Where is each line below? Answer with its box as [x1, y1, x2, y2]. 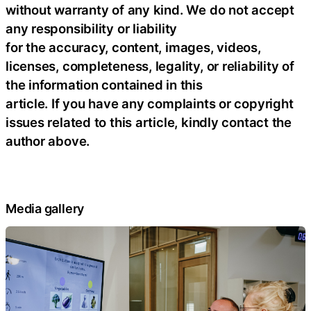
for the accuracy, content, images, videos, [6, 40, 261, 56]
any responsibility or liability [6, 21, 178, 37]
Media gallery [6, 201, 85, 216]
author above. [6, 133, 90, 149]
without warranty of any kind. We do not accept [6, 2, 294, 18]
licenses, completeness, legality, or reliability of [6, 58, 294, 74]
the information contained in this [6, 77, 203, 93]
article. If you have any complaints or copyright [6, 96, 294, 112]
